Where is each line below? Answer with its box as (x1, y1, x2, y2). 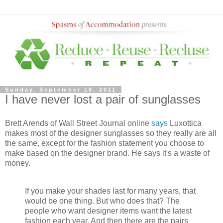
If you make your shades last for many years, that (25, 186, 196, 195)
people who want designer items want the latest (25, 206, 192, 215)
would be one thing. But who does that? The (25, 196, 180, 205)
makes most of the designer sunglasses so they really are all (5, 129, 217, 138)
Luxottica (168, 119, 202, 128)
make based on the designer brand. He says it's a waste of (5, 149, 210, 158)
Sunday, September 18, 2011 (5, 87, 116, 93)
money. (5, 159, 30, 168)
